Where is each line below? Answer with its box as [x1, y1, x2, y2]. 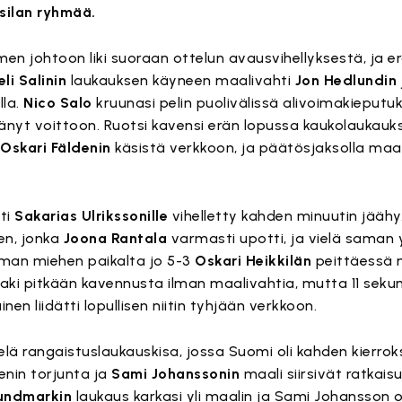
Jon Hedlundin [294, 72, 398, 89]
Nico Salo [23, 94, 92, 111]
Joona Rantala [63, 230, 168, 247]
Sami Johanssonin [111, 365, 240, 382]
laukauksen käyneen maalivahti [66, 72, 295, 89]
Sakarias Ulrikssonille [14, 207, 169, 224]
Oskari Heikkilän [195, 252, 312, 269]
